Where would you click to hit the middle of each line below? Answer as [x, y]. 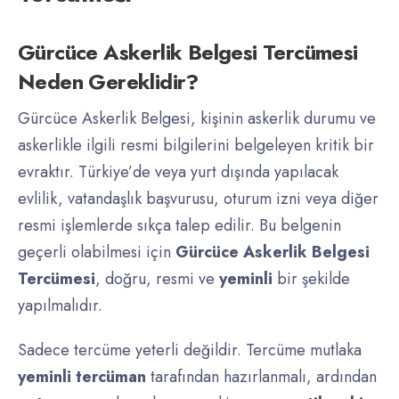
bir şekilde [311, 279]
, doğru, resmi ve [157, 279]
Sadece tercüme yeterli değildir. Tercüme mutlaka [190, 350]
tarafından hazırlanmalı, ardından [261, 377]
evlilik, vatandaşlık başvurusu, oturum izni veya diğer [198, 199]
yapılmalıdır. [60, 306]
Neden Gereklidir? [108, 82]
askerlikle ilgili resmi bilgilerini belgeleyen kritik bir [196, 146]
